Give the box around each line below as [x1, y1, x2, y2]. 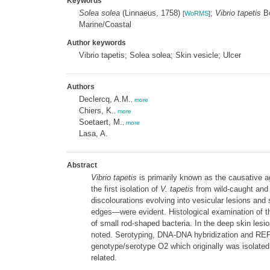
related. [90, 253, 117, 262]
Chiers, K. [78, 106, 114, 115]
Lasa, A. [78, 129, 108, 138]
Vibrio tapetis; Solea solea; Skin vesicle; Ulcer [78, 51, 241, 60]
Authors [66, 83, 95, 91]
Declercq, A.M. [78, 95, 131, 104]
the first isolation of [90, 184, 160, 193]
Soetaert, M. [78, 118, 122, 127]
